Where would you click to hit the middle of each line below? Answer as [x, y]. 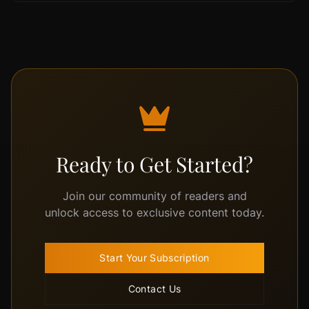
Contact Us [154, 289]
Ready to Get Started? [154, 164]
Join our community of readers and [154, 196]
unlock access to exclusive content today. [154, 212]
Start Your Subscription [154, 258]
